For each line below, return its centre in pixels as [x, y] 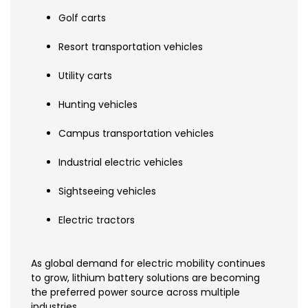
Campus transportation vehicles [136, 134]
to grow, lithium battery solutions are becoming [145, 278]
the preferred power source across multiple [135, 293]
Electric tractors [97, 220]
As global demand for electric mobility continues [148, 264]
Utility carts [85, 76]
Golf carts [82, 18]
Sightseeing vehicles [107, 191]
